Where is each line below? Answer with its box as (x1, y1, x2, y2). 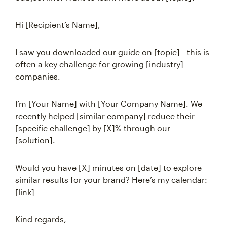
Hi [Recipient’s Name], (15, 20, 100, 29)
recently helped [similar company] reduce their (15, 111, 195, 121)
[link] (15, 187, 34, 197)
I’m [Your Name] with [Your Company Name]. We (15, 99, 202, 108)
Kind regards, (15, 214, 66, 224)
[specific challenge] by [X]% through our (15, 123, 170, 133)
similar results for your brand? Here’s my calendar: (15, 175, 207, 184)
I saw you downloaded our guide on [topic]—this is (15, 47, 209, 57)
